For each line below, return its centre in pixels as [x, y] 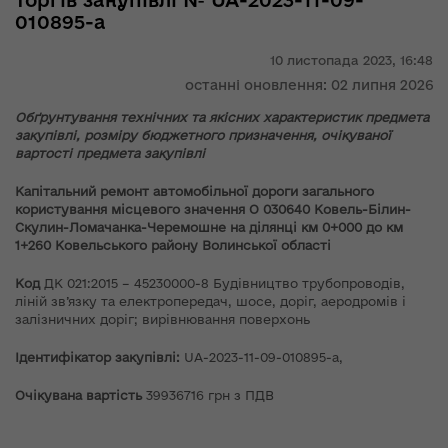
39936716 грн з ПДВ [210, 395]
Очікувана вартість [80, 395]
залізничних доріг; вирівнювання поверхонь [162, 319]
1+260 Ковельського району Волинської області [173, 245]
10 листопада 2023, [333, 60]
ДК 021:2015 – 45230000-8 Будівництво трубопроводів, [224, 283]
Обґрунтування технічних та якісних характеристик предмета [222, 117]
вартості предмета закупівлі [110, 153]
